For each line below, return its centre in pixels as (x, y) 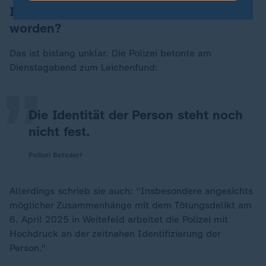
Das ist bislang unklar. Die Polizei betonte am (110, 53)
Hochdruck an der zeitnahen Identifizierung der (115, 234)
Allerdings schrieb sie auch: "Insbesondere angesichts (131, 191)
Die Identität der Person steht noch (136, 115)
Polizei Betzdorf (55, 155)
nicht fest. (59, 132)
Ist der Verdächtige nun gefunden (112, 12)
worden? (35, 28)
